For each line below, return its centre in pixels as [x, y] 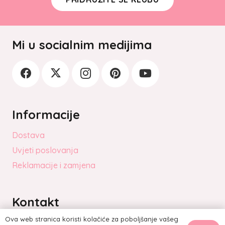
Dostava [28, 135]
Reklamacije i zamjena [54, 165]
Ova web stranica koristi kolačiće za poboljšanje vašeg [92, 219]
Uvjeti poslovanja [45, 150]
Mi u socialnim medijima [82, 44]
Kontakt [36, 202]
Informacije [46, 114]
